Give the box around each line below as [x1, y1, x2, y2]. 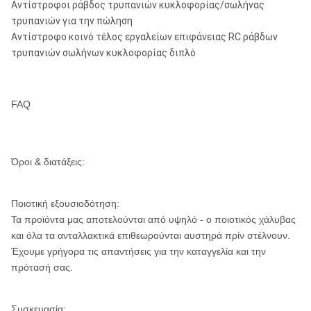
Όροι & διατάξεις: [11, 156, 85, 167]
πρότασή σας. [11, 262, 73, 273]
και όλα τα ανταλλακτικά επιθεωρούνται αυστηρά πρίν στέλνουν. [11, 230, 290, 241]
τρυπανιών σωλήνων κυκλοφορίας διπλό [11, 47, 196, 58]
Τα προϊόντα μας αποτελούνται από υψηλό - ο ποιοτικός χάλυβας [11, 214, 296, 225]
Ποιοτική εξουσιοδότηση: [11, 198, 119, 209]
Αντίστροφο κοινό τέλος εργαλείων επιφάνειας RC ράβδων [11, 31, 278, 42]
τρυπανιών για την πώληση [11, 15, 133, 26]
